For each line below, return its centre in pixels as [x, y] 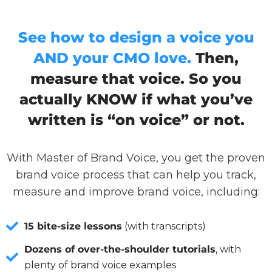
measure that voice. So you [136, 78]
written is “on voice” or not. [136, 120]
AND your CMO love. [112, 58]
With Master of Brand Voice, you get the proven [136, 158]
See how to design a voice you [136, 37]
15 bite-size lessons [73, 226]
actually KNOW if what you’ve [136, 99]
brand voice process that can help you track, [136, 175]
